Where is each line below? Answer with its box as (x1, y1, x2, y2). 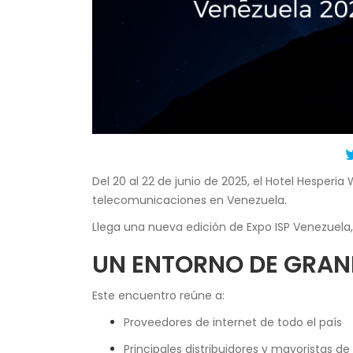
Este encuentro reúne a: (92, 288, 225, 304)
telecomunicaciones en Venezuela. (92, 192, 287, 209)
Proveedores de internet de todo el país (124, 314, 342, 331)
